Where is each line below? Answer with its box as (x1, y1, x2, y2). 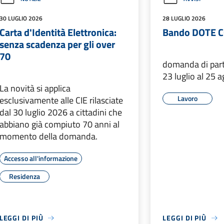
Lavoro (177, 93, 198, 103)
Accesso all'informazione (3, 153, 77, 163)
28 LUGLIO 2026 (162, 13, 206, 23)
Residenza (8, 171, 40, 181)
